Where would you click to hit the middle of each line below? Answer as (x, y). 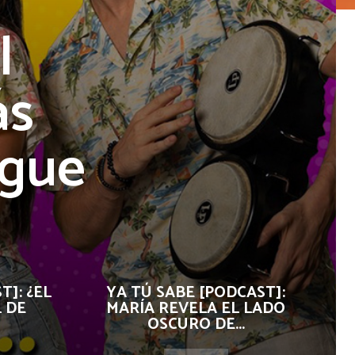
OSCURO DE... (196, 324)
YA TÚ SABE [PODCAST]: (196, 293)
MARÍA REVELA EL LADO (196, 309)
